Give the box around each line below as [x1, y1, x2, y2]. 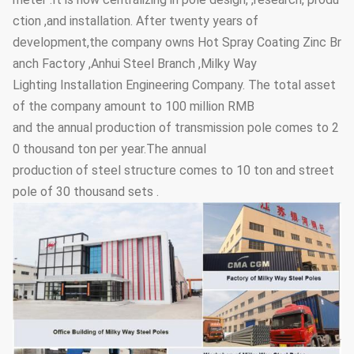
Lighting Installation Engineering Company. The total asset [13, 77, 339, 92]
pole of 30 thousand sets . [13, 183, 159, 199]
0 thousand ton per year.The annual [13, 141, 209, 156]
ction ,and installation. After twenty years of [13, 13, 262, 28]
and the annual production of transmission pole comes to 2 [13, 119, 339, 135]
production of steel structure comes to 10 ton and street [13, 162, 337, 178]
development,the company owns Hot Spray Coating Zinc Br [13, 34, 341, 50]
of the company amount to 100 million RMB [13, 98, 258, 114]
